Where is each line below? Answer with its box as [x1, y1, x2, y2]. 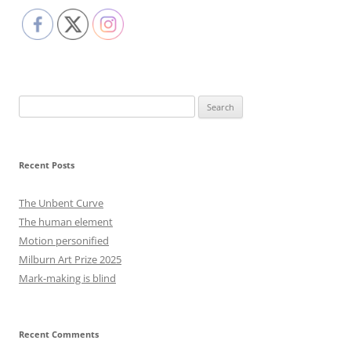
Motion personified [19, 233, 109, 248]
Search [18, 97, 49, 111]
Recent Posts [19, 159, 74, 172]
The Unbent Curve [19, 196, 103, 211]
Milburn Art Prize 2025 [19, 252, 121, 267]
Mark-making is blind [19, 271, 116, 286]
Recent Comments [19, 328, 99, 341]
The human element [19, 215, 113, 230]
